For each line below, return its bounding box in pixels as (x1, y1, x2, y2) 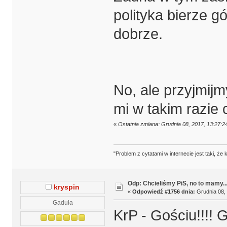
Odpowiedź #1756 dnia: (132, 188, 195, 195)
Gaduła (52, 199, 73, 206)
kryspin (54, 183, 80, 191)
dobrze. (113, 25, 163, 42)
